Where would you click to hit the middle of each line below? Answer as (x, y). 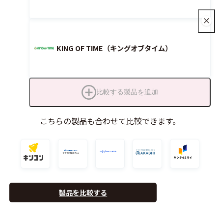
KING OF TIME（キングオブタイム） (114, 48)
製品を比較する (83, 193)
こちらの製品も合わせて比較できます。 (110, 121)
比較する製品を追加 (127, 92)
